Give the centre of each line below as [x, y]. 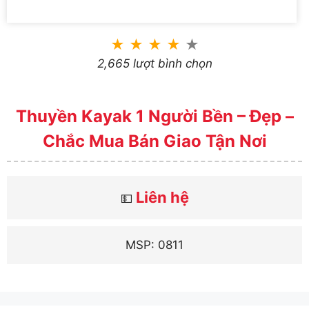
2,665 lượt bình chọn [154, 64]
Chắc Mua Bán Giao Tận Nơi [154, 141]
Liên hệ [162, 197]
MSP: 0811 [154, 245]
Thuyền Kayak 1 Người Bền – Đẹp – [154, 116]
